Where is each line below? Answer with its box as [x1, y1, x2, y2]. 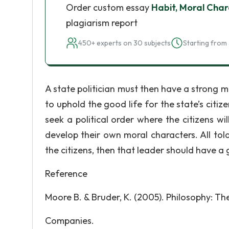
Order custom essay [66, 2, 151, 13]
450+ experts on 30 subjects [78, 38, 171, 48]
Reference [45, 168, 87, 179]
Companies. [45, 215, 94, 226]
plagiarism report [66, 17, 138, 29]
